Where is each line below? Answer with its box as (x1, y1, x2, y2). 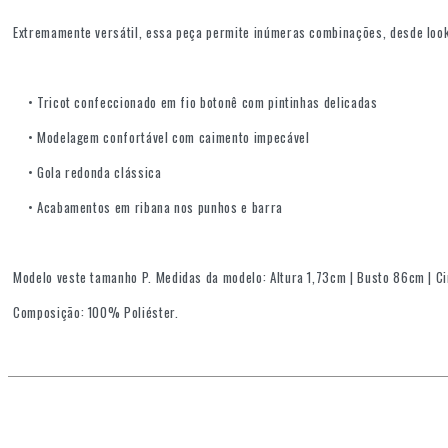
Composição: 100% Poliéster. (13, 302, 183, 323)
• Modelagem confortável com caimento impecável (13, 127, 310, 148)
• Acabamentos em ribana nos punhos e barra (13, 197, 283, 218)
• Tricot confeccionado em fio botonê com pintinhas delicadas (13, 92, 378, 113)
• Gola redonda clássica (13, 162, 162, 183)
